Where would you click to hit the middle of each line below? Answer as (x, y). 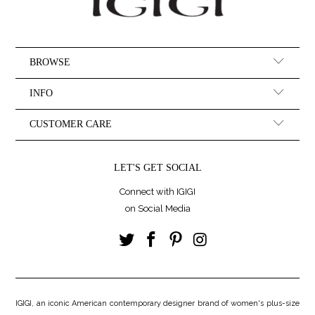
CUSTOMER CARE (71, 124)
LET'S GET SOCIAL (157, 168)
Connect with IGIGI (157, 192)
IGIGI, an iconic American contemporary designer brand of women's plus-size (157, 304)
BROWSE (50, 62)
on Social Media (157, 209)
